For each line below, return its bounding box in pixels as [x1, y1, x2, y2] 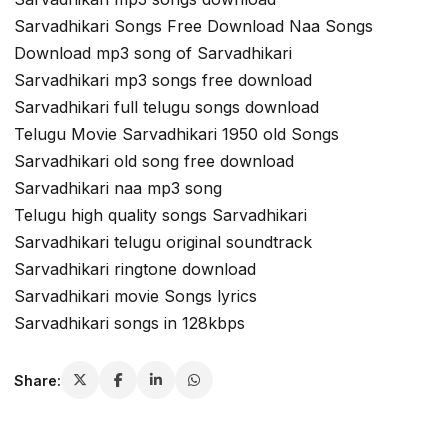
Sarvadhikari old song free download [14, 151, 294, 172]
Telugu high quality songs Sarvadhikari [14, 205, 307, 226]
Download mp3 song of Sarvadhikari [14, 43, 292, 64]
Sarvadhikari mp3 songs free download [14, 70, 312, 91]
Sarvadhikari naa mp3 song [14, 178, 222, 199]
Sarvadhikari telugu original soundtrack [14, 232, 312, 253]
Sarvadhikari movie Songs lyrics [14, 286, 257, 307]
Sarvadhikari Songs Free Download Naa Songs [14, 16, 373, 37]
